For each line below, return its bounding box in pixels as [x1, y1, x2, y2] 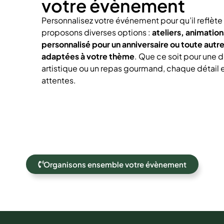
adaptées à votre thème [41, 50, 134, 61]
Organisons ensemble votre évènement [43, 159, 186, 169]
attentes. [41, 74, 76, 85]
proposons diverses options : [41, 26, 152, 37]
